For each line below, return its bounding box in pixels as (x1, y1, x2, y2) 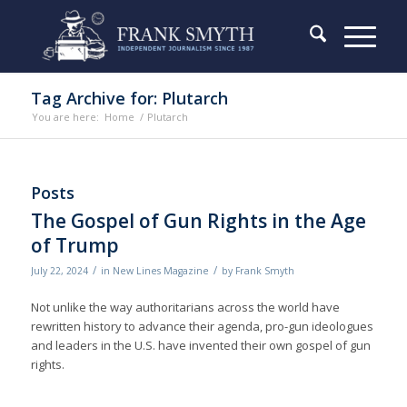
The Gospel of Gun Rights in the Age (30, 208, 366, 233)
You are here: (31, 110, 99, 124)
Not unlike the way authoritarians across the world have (30, 299, 340, 316)
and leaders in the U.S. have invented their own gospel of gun (30, 337, 371, 354)
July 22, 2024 (30, 264, 88, 277)
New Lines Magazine (112, 264, 209, 277)
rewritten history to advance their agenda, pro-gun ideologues (30, 318, 373, 335)
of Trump (30, 233, 119, 258)
